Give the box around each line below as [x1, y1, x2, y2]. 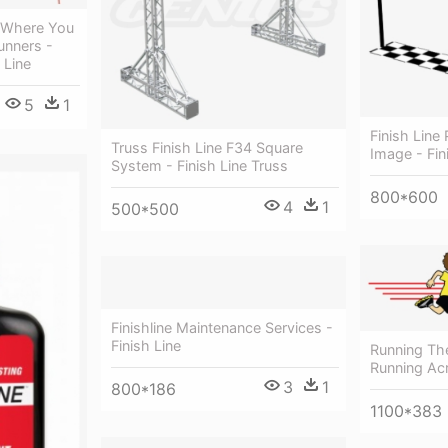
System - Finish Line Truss [111, 156, 288, 174]
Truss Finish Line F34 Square [111, 138, 303, 156]
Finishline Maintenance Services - [111, 318, 333, 336]
